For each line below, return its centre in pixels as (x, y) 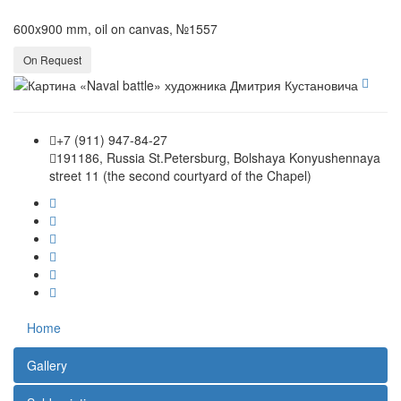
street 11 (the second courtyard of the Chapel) (180, 175)
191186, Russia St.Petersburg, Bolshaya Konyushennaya (218, 157)
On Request (52, 60)
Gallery (47, 365)
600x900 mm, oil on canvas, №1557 (115, 29)
